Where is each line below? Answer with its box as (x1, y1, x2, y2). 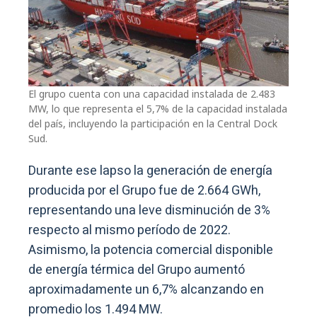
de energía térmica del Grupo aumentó (28, 260, 245, 280)
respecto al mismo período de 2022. (28, 221, 231, 241)
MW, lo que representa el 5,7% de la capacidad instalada (28, 102, 287, 116)
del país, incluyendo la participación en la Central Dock (28, 117, 277, 131)
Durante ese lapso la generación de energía (28, 161, 272, 181)
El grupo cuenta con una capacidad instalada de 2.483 (28, 87, 275, 101)
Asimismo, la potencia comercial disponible (28, 241, 273, 260)
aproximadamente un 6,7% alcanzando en (28, 280, 264, 300)
